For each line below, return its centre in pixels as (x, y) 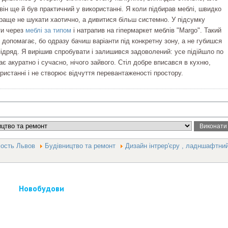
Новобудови (41, 189)
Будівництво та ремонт (80, 146)
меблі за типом (48, 30)
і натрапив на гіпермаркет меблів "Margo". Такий (146, 30)
